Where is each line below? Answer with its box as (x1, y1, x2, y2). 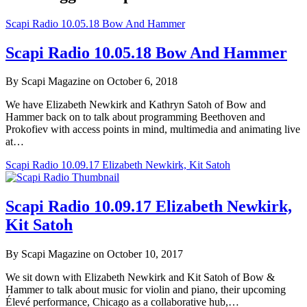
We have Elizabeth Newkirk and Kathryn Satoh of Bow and (5, 99, 266, 111)
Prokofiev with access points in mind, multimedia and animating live (5, 123, 300, 136)
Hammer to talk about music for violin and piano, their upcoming (5, 284, 286, 296)
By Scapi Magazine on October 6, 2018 (5, 75, 177, 88)
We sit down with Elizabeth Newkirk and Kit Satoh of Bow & (5, 271, 275, 284)
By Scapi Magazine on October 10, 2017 (5, 248, 183, 260)
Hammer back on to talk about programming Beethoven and (5, 111, 265, 123)
